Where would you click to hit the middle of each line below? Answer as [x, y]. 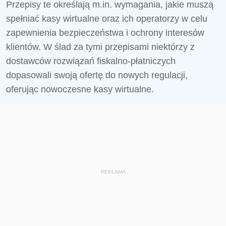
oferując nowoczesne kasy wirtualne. [80, 89]
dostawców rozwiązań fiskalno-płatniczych [91, 61]
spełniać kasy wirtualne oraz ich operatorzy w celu [107, 19]
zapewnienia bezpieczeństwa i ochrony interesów [105, 33]
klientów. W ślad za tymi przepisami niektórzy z [100, 47]
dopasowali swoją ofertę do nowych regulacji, [97, 75]
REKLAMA [113, 172]
